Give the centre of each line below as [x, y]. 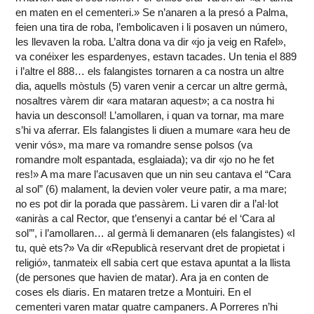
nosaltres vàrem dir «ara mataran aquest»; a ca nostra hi [145, 101]
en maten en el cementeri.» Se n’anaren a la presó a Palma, [152, 13]
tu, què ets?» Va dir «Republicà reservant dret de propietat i [150, 248]
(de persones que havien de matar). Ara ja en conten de [142, 278]
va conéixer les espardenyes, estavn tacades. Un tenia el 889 [156, 57]
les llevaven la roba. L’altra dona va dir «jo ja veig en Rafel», [151, 42]
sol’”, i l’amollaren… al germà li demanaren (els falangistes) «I [156, 233]
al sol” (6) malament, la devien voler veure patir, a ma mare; [151, 189]
